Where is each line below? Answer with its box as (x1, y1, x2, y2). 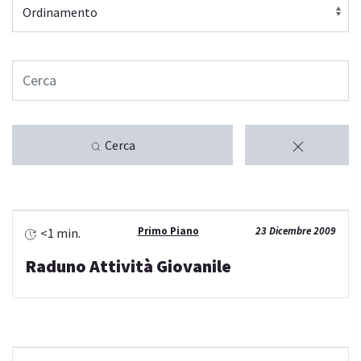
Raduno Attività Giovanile (25, 255, 231, 278)
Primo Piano (137, 224, 199, 239)
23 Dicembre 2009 (255, 224, 336, 239)
